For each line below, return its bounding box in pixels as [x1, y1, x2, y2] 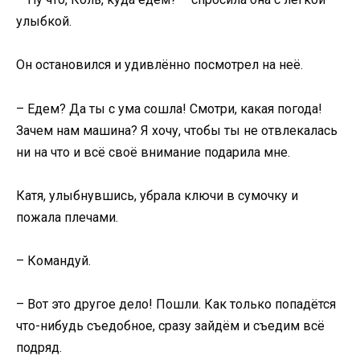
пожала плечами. [16, 209, 118, 225]
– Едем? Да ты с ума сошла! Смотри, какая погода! [16, 100, 322, 117]
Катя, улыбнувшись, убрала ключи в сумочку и [16, 187, 298, 203]
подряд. [16, 340, 62, 356]
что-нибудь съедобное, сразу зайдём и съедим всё [16, 318, 325, 334]
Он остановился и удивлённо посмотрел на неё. [16, 57, 303, 73]
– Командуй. [16, 252, 91, 268]
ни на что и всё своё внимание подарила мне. [16, 144, 290, 160]
